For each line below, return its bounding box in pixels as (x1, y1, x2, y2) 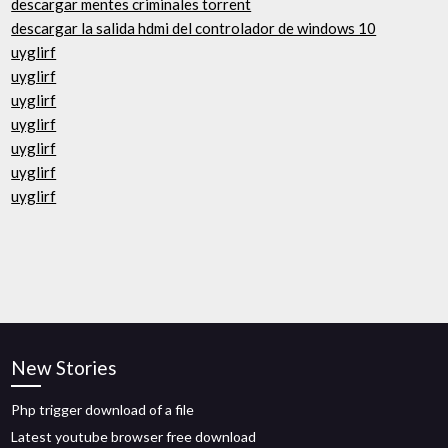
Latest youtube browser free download (11, 428, 257, 445)
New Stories (11, 356, 118, 379)
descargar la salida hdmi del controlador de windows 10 (11, 19, 377, 37)
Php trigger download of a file (11, 401, 195, 418)
